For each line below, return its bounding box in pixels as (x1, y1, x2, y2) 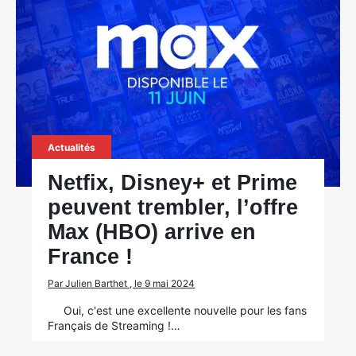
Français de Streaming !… (48, 319, 181, 332)
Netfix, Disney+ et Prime (48, 171, 298, 195)
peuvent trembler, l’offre (48, 195, 299, 219)
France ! (48, 245, 133, 269)
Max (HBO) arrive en (48, 220, 257, 244)
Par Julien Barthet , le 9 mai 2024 (48, 277, 195, 289)
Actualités (48, 141, 96, 153)
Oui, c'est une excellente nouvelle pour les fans (64, 304, 308, 317)
